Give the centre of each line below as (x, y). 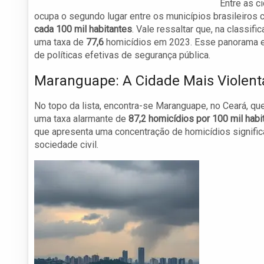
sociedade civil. (66, 145)
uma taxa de (60, 42)
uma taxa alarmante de (81, 119)
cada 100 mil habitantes (83, 29)
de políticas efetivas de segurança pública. (122, 55)
